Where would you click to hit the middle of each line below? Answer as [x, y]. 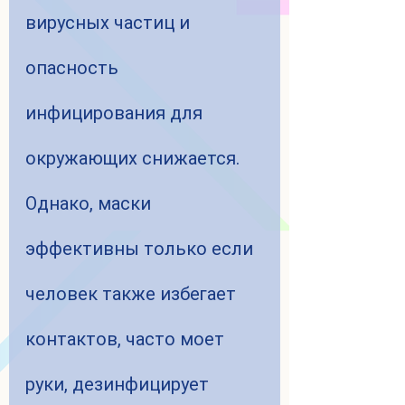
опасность [74, 68]
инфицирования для [116, 113]
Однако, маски [90, 204]
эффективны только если [141, 249]
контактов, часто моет [127, 339]
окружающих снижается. [132, 159]
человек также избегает [133, 294]
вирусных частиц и [110, 23]
